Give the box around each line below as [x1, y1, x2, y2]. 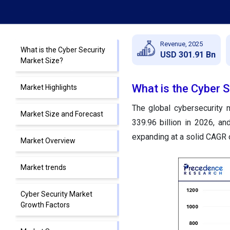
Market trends [21, 163, 66, 172]
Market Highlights [21, 83, 77, 92]
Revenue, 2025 [160, 40, 203, 48]
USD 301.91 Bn [160, 49, 216, 60]
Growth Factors [21, 201, 70, 209]
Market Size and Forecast [21, 110, 103, 119]
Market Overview [21, 137, 75, 145]
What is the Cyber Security [21, 46, 105, 54]
